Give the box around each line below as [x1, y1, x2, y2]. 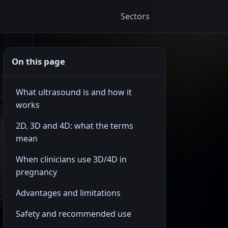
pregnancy [16, 166, 57, 178]
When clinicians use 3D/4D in [16, 154, 127, 165]
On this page [12, 55, 65, 67]
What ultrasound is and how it [16, 87, 132, 98]
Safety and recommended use [16, 208, 131, 219]
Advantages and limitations [16, 187, 121, 198]
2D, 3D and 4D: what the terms [16, 120, 133, 131]
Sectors [121, 10, 150, 22]
